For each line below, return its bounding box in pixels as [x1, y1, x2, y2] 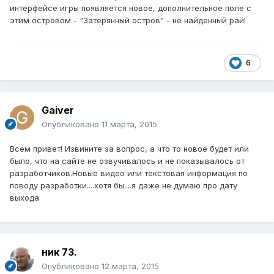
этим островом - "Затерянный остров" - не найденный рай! [10, 15, 246, 26]
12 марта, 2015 [102, 261, 159, 272]
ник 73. [42, 246, 77, 259]
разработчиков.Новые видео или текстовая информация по [10, 168, 248, 179]
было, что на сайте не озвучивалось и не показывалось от [10, 156, 245, 166]
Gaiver [42, 104, 74, 117]
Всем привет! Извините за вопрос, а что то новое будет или [10, 144, 249, 154]
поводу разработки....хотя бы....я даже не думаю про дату [10, 180, 237, 191]
